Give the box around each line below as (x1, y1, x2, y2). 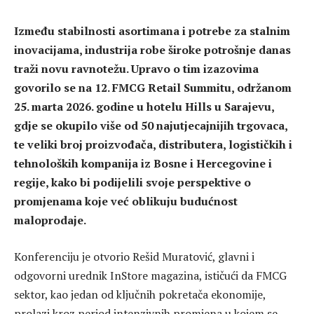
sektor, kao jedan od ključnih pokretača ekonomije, (14, 286, 266, 302)
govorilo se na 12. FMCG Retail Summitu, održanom (14, 80, 292, 95)
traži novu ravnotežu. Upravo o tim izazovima (14, 61, 259, 76)
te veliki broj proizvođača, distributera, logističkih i (14, 137, 292, 152)
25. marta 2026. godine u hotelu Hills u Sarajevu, (14, 99, 274, 114)
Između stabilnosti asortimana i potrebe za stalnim (14, 23, 290, 39)
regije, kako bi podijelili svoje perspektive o (14, 175, 251, 190)
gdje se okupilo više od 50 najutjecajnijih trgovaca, (14, 118, 287, 133)
